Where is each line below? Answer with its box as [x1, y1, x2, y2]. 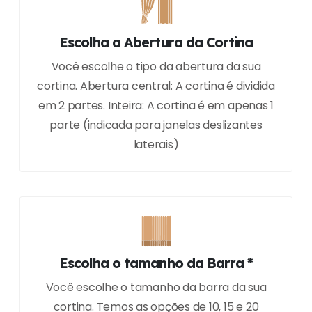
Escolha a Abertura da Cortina [59, 33, 253, 52]
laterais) [133, 136, 179, 153]
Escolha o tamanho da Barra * [59, 254, 253, 272]
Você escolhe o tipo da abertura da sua [51, 58, 261, 75]
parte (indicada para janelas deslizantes [49, 117, 263, 134]
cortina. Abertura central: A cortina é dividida [37, 78, 275, 95]
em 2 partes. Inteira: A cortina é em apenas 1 [38, 97, 274, 114]
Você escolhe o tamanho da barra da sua [45, 279, 267, 296]
